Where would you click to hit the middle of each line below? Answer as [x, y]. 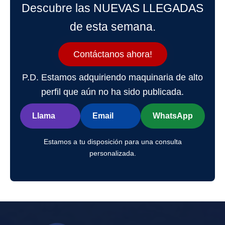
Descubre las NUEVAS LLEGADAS [113, 8]
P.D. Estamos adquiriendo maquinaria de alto [113, 77]
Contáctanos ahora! [113, 54]
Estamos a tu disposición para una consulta [113, 141]
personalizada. [113, 153]
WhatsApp [173, 116]
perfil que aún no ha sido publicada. [113, 92]
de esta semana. [113, 26]
